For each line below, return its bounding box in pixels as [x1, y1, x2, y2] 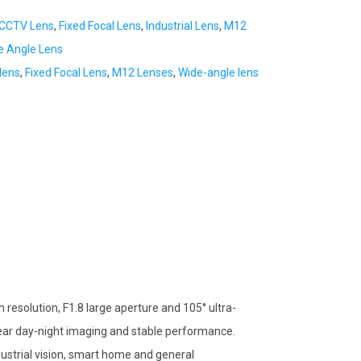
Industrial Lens [146, 19, 219, 32]
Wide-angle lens [178, 66, 259, 79]
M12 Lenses [112, 66, 173, 79]
